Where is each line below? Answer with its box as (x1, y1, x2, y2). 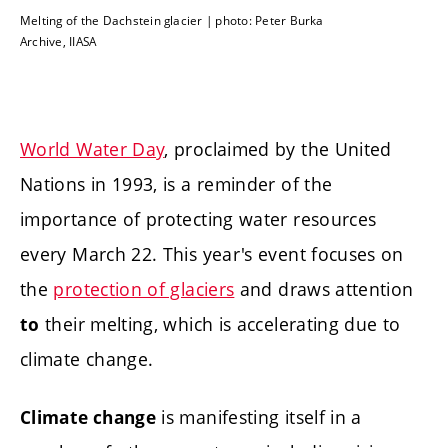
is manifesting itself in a (156, 404, 362, 429)
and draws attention (234, 277, 414, 302)
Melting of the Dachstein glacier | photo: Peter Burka (20, 12, 324, 29)
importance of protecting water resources (20, 207, 377, 232)
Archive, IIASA (20, 33, 97, 50)
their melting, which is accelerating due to (39, 312, 401, 337)
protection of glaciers (53, 277, 235, 302)
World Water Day (20, 137, 165, 162)
